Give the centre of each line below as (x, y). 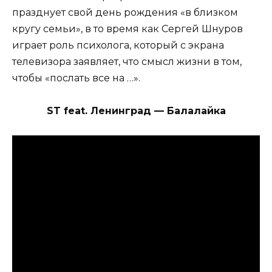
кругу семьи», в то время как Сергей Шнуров (127, 29)
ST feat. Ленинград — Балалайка (136, 111)
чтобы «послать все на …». (76, 78)
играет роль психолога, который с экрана (118, 46)
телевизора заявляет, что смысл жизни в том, (127, 62)
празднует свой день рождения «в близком (125, 13)
